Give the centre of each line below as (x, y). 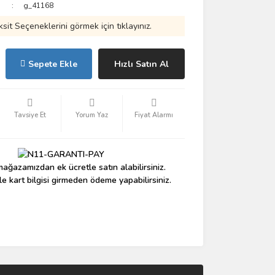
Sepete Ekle (52, 64)
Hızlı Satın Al (141, 64)
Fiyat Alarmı (154, 115)
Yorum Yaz (92, 115)
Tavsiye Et (30, 115)
